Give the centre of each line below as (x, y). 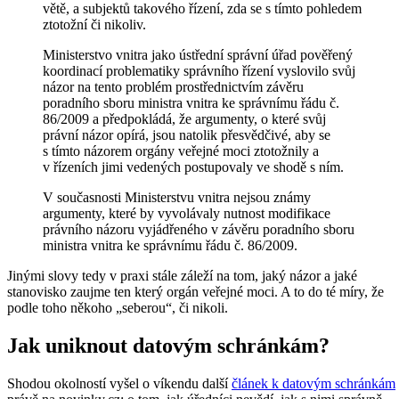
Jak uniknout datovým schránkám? (168, 345)
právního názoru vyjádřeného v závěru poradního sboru (199, 229)
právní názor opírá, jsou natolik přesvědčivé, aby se (187, 134)
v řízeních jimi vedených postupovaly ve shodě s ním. (193, 167)
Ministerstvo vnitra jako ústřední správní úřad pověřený (198, 54)
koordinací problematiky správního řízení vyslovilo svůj (199, 70)
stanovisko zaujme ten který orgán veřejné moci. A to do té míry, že (195, 291)
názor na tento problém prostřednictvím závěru (173, 86)
